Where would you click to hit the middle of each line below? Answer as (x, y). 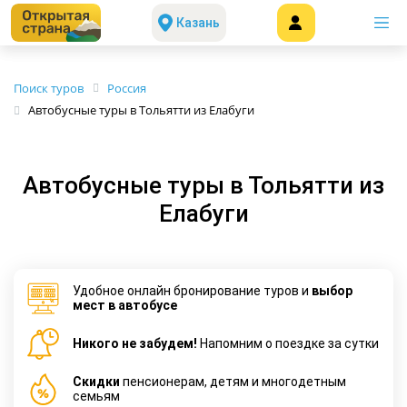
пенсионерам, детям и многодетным (233, 382)
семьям (96, 397)
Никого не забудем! (135, 344)
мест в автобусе (125, 306)
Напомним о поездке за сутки (288, 344)
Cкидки (96, 382)
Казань (198, 23)
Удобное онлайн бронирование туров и (192, 291)
